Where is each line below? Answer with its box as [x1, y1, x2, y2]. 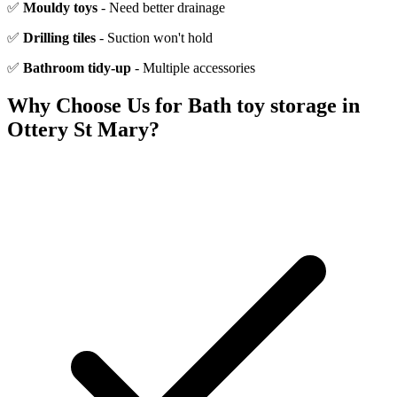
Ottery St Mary [7, 117, 149, 141]
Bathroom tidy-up [23, 60, 131, 75]
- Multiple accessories [131, 60, 255, 75]
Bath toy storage [188, 93, 337, 117]
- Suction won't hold [96, 30, 213, 45]
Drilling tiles [23, 30, 96, 45]
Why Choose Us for [7, 93, 188, 117]
